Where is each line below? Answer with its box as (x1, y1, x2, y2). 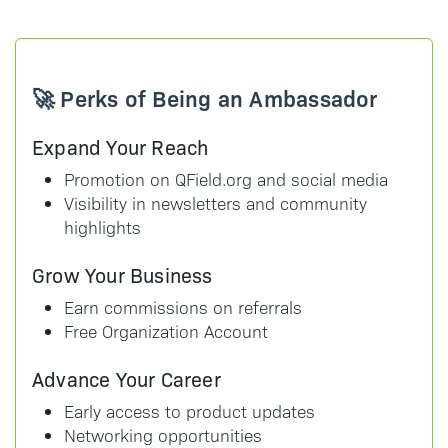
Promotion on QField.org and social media (64, 168, 388, 190)
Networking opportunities (64, 424, 262, 446)
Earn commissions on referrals (64, 296, 302, 318)
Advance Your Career (32, 365, 221, 392)
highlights (64, 216, 141, 238)
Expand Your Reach (32, 133, 209, 160)
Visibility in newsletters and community (64, 192, 367, 214)
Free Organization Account (64, 320, 268, 342)
